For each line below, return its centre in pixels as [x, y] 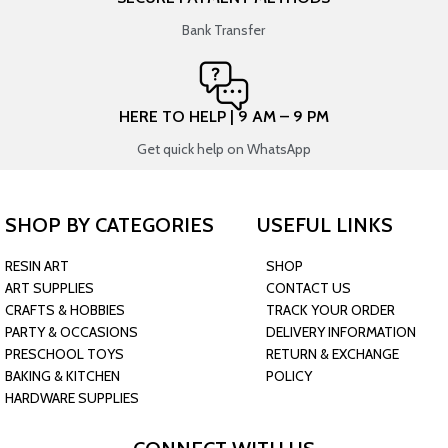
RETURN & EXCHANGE [333, 354]
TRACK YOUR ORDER [331, 310]
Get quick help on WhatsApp [223, 149]
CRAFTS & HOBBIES [65, 310]
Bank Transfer [224, 30]
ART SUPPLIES [49, 288]
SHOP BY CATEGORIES [109, 225]
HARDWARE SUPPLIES [72, 398]
